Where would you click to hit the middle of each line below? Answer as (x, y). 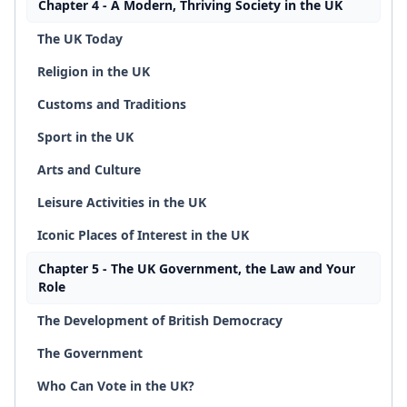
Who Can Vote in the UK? (116, 386)
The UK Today (80, 39)
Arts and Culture (89, 169)
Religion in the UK (94, 71)
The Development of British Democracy (160, 320)
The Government (90, 353)
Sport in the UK (85, 137)
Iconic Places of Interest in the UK (143, 235)
